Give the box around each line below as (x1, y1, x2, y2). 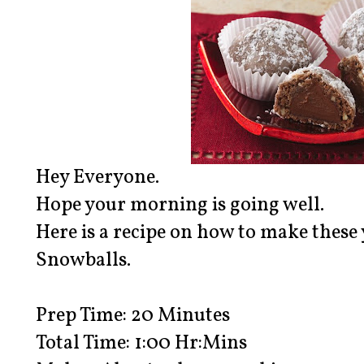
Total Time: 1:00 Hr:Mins (36, 330, 247, 358)
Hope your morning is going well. (36, 192, 324, 220)
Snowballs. (36, 247, 131, 275)
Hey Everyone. (36, 164, 159, 193)
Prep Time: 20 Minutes (36, 302, 230, 331)
